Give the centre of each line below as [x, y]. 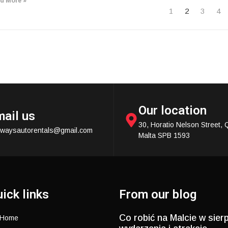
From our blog [158, 195]
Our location [173, 111]
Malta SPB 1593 [164, 136]
